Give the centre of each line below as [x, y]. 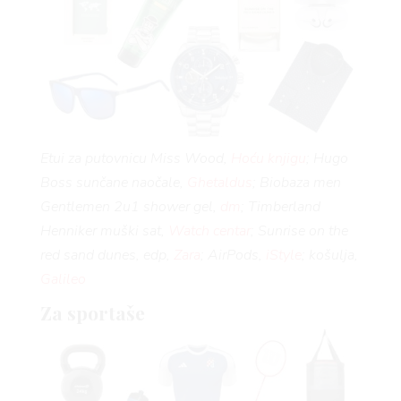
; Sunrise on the [299, 231]
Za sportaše [92, 312]
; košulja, [329, 256]
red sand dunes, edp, [107, 256]
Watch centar [209, 231]
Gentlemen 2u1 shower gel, [130, 207]
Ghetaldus [219, 183]
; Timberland [280, 207]
